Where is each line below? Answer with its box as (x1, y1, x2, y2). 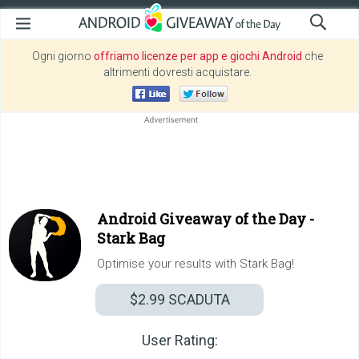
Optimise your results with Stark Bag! (97, 256, 294, 271)
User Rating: (141, 332, 218, 349)
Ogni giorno (32, 50, 94, 63)
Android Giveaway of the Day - (97, 209, 314, 228)
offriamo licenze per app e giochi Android (94, 50, 302, 63)
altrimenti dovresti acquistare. (103, 66, 252, 79)
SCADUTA (164, 291, 230, 308)
